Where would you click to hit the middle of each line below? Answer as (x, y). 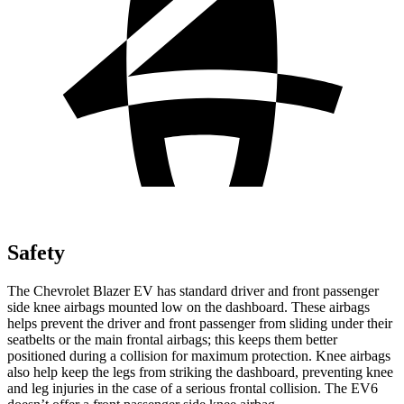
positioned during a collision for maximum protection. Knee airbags (199, 355)
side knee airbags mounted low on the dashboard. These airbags (188, 307)
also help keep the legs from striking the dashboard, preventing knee (200, 372)
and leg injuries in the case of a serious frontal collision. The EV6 (193, 388)
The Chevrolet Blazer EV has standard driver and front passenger (193, 290)
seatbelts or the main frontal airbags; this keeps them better (172, 339)
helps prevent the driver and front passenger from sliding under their (200, 323)
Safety (36, 252)
